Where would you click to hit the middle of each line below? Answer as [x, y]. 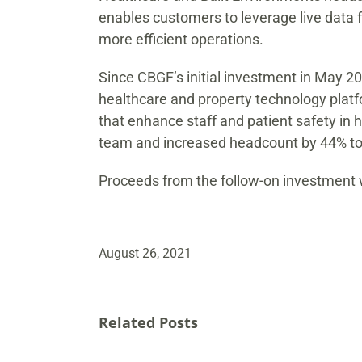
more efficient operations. [181, 39]
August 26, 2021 [145, 253]
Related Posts [148, 322]
